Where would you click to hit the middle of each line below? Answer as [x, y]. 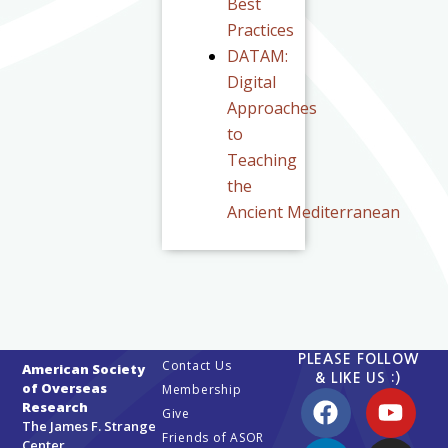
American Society [84, 368]
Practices [261, 30]
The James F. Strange [89, 425]
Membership [201, 389]
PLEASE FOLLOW [358, 358]
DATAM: [258, 56]
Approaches [272, 108]
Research [55, 406]
